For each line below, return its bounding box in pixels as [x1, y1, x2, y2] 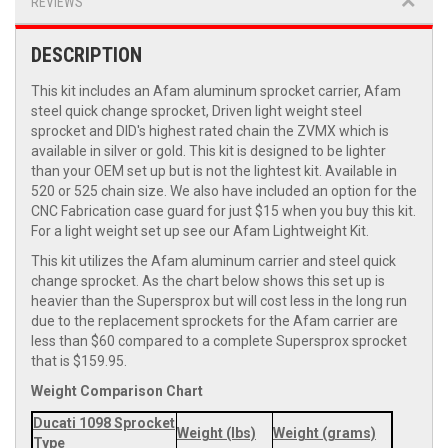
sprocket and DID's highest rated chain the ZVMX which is [31, 123, 389, 140]
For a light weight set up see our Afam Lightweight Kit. [31, 223, 369, 240]
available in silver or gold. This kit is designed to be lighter [31, 143, 386, 160]
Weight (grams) [273, 425, 376, 442]
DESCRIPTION [31, 43, 142, 68]
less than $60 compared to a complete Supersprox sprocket [31, 333, 407, 350]
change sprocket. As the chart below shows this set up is [31, 273, 385, 290]
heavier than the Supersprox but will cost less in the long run [31, 293, 407, 310]
